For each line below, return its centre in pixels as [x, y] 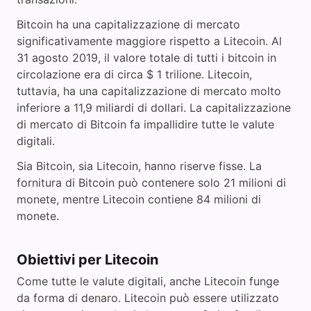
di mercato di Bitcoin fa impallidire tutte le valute [145, 125]
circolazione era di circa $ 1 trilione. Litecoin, [134, 75]
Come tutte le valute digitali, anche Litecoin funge [148, 281]
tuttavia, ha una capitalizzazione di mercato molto [149, 91]
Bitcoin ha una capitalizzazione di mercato [128, 25]
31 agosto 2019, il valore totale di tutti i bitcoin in [146, 58]
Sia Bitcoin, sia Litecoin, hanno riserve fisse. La [139, 166]
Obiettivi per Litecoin [87, 260]
